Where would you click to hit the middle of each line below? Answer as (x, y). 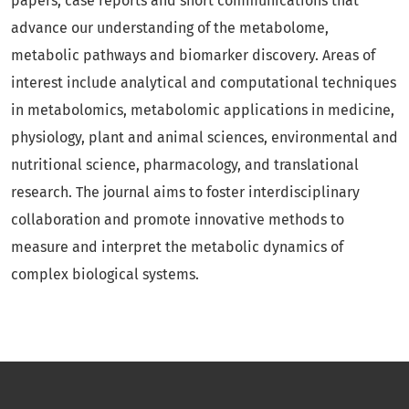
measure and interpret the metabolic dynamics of (177, 247)
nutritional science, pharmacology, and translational (185, 165)
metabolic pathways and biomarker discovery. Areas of (193, 55)
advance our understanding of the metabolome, (170, 28)
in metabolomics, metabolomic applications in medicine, (203, 110)
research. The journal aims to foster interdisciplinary (185, 192)
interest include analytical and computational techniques (204, 83)
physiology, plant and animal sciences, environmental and (204, 137)
